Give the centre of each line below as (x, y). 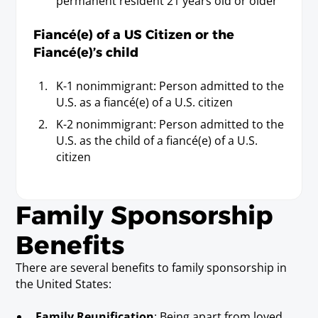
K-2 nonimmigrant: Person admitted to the (170, 125)
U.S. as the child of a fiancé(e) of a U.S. (157, 141)
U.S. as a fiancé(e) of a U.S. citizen (144, 103)
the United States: (64, 284)
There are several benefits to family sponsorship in (152, 267)
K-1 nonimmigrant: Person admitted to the (170, 86)
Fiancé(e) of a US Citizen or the (134, 35)
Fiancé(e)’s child (86, 53)
